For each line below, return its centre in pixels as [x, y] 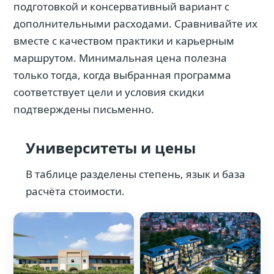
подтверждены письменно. [84, 109]
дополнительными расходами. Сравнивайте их [135, 24]
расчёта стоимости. [75, 191]
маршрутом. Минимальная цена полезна [120, 58]
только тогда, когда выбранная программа [122, 75]
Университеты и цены [111, 148]
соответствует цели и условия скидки [109, 92]
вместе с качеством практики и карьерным [124, 41]
